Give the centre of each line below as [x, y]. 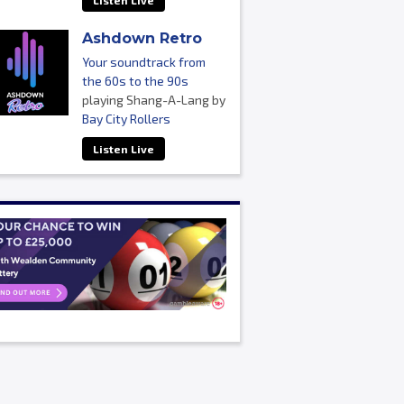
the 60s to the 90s [135, 81]
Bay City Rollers [126, 119]
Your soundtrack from [143, 62]
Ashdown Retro [142, 38]
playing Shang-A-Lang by [153, 100]
